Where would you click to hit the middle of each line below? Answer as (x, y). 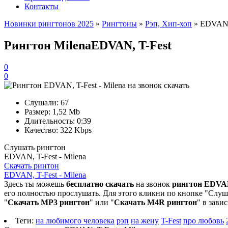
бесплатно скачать (100, 184)
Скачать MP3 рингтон (49, 202)
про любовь (204, 220)
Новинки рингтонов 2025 (49, 24)
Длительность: (50, 121)
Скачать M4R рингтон (155, 202)
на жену (145, 220)
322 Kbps (76, 130)
